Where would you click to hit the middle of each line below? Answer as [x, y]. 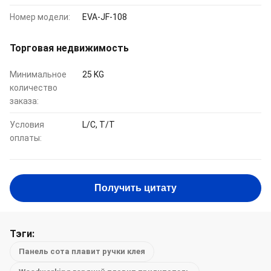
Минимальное [38, 74]
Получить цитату [135, 188]
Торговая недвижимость [69, 48]
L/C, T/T [99, 125]
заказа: [24, 101]
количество [34, 88]
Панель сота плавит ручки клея [82, 251]
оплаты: [26, 138]
